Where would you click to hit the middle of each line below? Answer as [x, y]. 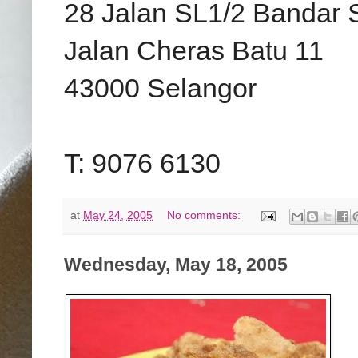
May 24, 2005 [118, 215]
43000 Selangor [160, 89]
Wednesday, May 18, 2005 [176, 265]
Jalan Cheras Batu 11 [194, 51]
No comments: [206, 215]
